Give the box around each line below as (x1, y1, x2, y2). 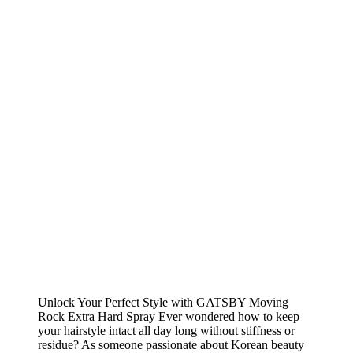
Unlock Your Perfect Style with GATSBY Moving (38, 295, 288, 310)
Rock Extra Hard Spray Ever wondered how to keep (38, 310, 299, 324)
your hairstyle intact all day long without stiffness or (38, 324, 295, 338)
